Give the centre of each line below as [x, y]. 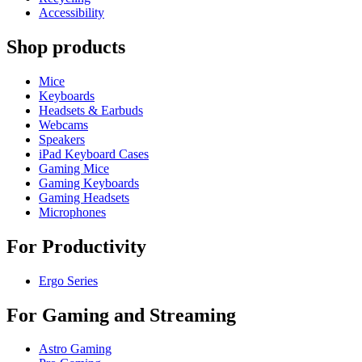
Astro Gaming [75, 349]
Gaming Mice [74, 168]
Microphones [72, 212]
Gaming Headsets [84, 197]
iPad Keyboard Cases [94, 154]
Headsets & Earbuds [91, 110]
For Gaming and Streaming [121, 315]
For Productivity [76, 246]
